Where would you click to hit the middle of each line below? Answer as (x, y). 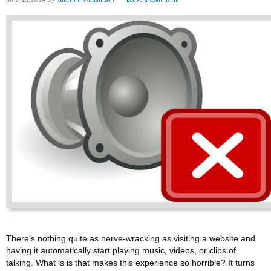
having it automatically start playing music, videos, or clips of (121, 250)
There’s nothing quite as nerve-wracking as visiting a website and (131, 238)
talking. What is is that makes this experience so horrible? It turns (130, 263)
